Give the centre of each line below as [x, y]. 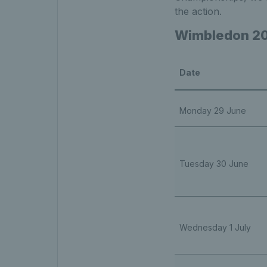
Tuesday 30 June [215, 163]
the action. [198, 11]
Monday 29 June [212, 110]
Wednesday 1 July [215, 227]
